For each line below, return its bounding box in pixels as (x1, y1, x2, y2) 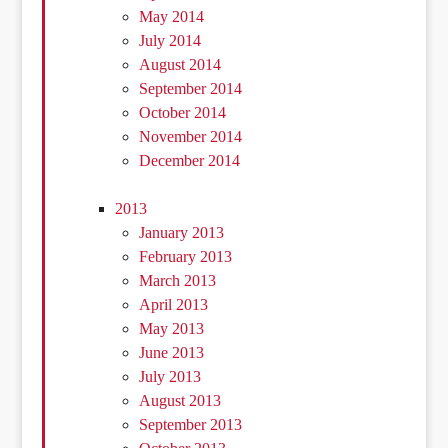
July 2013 (139, 368, 202, 386)
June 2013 (139, 344, 205, 362)
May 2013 (139, 320, 205, 338)
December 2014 (139, 152, 241, 170)
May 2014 (139, 8, 205, 26)
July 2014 (139, 32, 202, 50)
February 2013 (139, 248, 233, 266)
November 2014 (139, 128, 243, 146)
